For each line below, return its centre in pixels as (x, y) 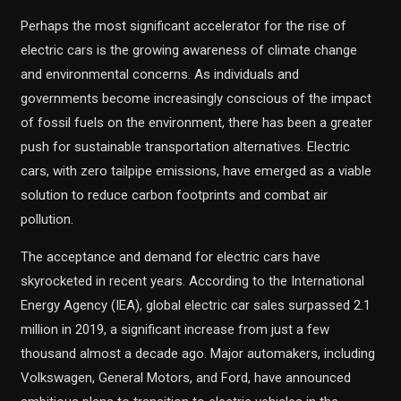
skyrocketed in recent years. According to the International (193, 281)
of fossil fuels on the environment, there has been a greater (197, 123)
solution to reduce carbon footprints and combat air (175, 195)
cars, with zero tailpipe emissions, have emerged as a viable (196, 171)
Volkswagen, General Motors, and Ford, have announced (186, 378)
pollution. (47, 219)
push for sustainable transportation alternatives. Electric (186, 147)
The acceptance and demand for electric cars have (171, 257)
